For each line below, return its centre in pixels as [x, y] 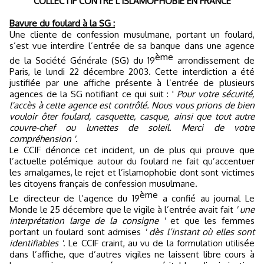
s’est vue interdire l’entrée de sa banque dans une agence [132, 46]
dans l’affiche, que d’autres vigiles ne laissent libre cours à [132, 254]
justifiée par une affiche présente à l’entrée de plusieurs [132, 83]
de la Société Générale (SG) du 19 [82, 60]
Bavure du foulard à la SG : [62, 23]
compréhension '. [44, 139]
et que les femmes [210, 221]
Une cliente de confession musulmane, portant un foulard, [132, 34]
